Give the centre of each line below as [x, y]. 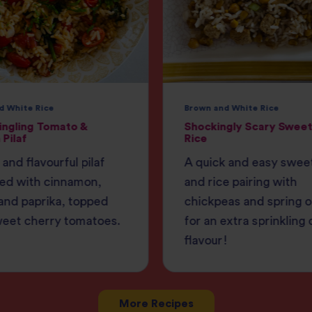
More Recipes [156, 303]
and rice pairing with [241, 182]
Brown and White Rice [232, 108]
